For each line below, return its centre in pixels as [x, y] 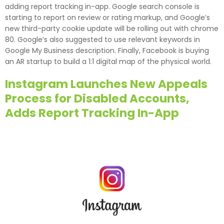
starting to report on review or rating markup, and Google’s [107, 18]
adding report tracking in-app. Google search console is [102, 7]
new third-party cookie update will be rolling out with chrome [112, 29]
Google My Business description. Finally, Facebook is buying [107, 51]
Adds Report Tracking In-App [92, 113]
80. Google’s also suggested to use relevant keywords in [102, 40]
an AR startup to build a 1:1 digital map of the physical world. [108, 62]
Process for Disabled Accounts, [97, 99]
